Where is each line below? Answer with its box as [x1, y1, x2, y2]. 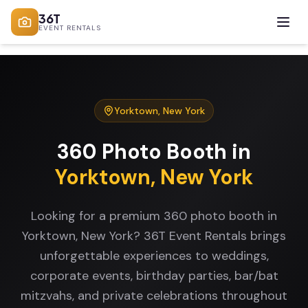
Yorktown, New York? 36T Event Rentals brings [22, 228, 286, 244]
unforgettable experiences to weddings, [39, 247, 269, 264]
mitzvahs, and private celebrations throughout [21, 287, 287, 304]
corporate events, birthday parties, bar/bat [30, 267, 278, 284]
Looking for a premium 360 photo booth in [31, 208, 277, 224]
